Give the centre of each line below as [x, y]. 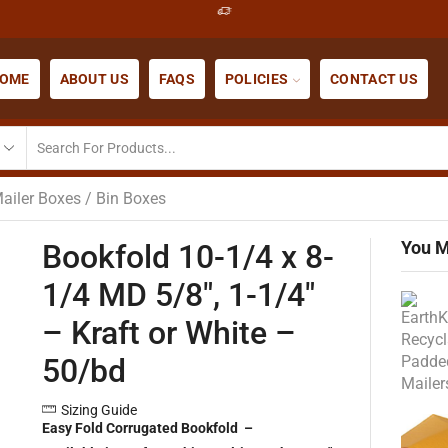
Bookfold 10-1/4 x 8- [187, 256]
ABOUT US [94, 78]
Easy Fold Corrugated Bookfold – [147, 427]
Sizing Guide [98, 409]
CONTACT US [374, 78]
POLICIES [256, 78]
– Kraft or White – [168, 332]
